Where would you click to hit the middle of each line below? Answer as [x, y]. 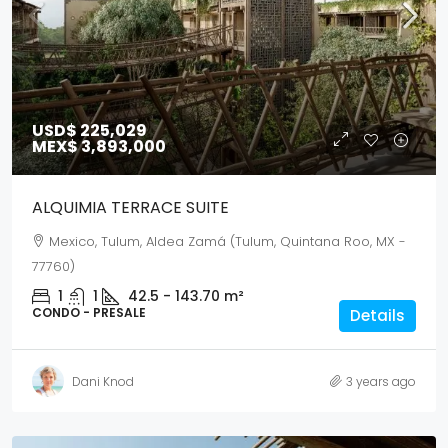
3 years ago [381, 381]
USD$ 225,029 [89, 130]
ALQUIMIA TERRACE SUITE [130, 207]
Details [377, 315]
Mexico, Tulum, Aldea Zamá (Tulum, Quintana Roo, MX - [227, 241]
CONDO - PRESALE [89, 312]
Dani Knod [103, 381]
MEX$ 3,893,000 [99, 146]
